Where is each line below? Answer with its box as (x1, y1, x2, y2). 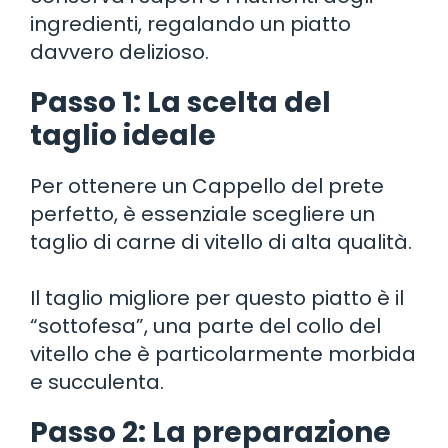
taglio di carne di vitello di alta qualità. (30, 227, 412, 256)
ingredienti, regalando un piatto (30, 9, 351, 38)
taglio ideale (30, 115, 216, 155)
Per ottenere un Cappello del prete (30, 171, 384, 200)
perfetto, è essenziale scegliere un (30, 199, 375, 228)
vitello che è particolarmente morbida (30, 339, 416, 368)
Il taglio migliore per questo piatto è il (30, 283, 404, 312)
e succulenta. (30, 367, 164, 396)
